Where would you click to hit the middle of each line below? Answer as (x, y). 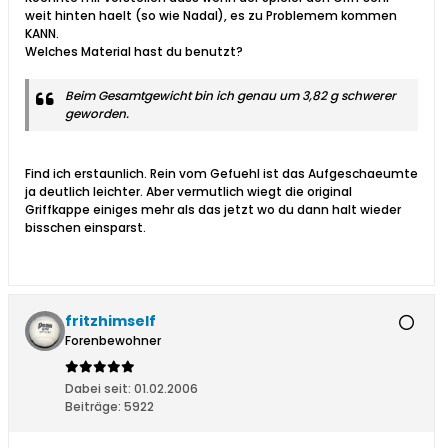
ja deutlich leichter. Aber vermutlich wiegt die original (188, 192)
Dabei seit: (98, 389)
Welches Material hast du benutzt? (134, 52)
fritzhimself (110, 321)
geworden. (97, 114)
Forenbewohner (113, 341)
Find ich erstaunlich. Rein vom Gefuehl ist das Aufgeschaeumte (221, 174)
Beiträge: (93, 407)
